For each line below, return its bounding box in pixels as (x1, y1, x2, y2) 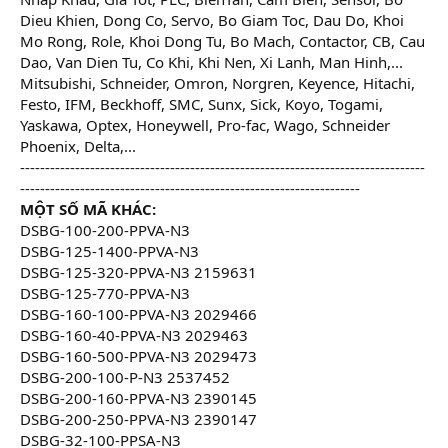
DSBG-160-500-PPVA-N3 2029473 (20, 346, 257, 367)
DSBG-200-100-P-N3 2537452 (20, 367, 230, 388)
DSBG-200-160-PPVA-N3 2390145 (20, 388, 257, 409)
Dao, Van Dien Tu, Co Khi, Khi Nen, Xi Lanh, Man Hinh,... (20, 52, 403, 73)
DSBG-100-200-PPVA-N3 (20, 220, 190, 241)
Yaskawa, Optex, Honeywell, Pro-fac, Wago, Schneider (20, 115, 390, 136)
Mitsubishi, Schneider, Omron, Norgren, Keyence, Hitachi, (20, 73, 415, 94)
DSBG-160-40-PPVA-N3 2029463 (20, 325, 248, 346)
